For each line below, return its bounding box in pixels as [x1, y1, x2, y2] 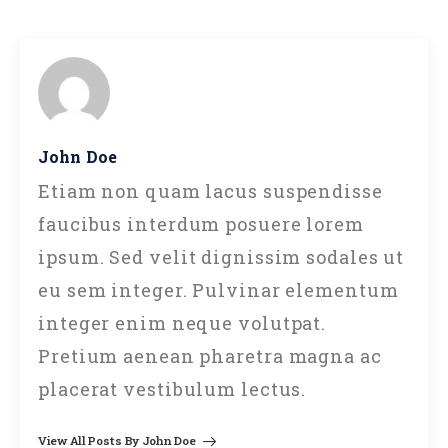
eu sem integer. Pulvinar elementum [38, 278, 399, 303]
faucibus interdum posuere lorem [38, 212, 364, 237]
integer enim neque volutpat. [38, 311, 327, 336]
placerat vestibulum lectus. [38, 377, 307, 402]
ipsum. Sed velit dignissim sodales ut [38, 245, 405, 270]
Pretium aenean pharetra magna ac [38, 344, 382, 369]
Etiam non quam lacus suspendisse [38, 179, 383, 204]
